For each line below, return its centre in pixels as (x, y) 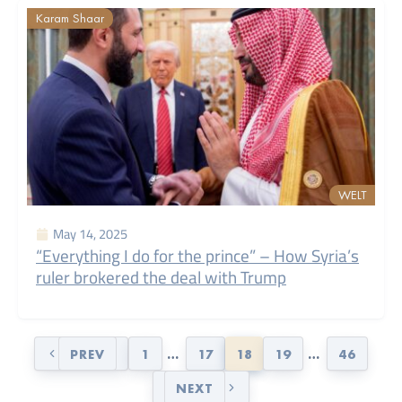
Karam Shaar (70, 18)
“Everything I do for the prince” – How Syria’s (197, 256)
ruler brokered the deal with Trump (161, 277)
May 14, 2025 (90, 234)
